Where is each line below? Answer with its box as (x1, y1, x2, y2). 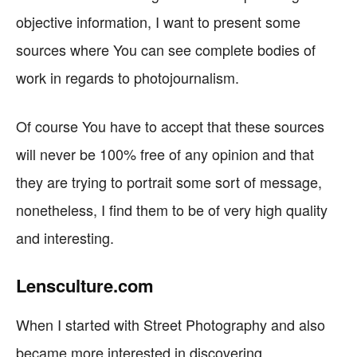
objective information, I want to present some (16, 11, 300, 32)
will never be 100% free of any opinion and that (16, 143, 314, 164)
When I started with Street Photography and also (16, 314, 325, 335)
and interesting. (16, 227, 114, 248)
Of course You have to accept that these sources (16, 116, 324, 136)
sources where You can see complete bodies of (16, 39, 316, 60)
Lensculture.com (16, 273, 154, 298)
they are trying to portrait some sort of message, (16, 171, 322, 192)
